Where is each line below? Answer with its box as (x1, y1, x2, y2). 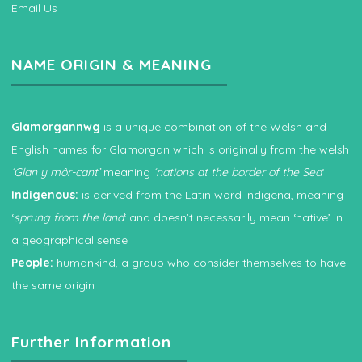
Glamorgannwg (11, 119, 103, 134)
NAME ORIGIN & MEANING (11, 55, 212, 75)
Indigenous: (11, 187, 78, 202)
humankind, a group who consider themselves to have (53, 255, 346, 270)
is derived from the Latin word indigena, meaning (78, 187, 343, 202)
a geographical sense (11, 232, 128, 247)
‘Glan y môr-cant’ (11, 164, 100, 179)
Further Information (11, 331, 171, 351)
